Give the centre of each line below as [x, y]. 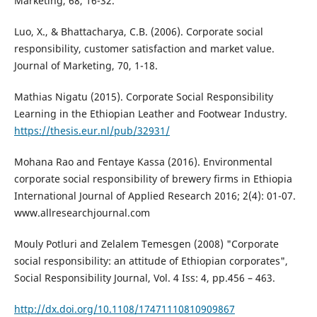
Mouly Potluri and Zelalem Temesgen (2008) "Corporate [146, 244]
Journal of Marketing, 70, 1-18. [86, 66]
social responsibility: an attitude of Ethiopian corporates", [151, 261]
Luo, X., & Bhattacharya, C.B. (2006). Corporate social [138, 32]
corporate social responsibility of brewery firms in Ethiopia [153, 179]
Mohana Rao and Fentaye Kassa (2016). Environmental [143, 162]
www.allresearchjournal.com [82, 213]
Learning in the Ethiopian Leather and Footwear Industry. [150, 114]
